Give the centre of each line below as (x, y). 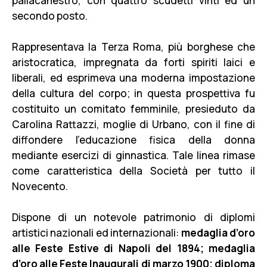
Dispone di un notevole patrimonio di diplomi (133, 217)
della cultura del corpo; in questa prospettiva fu (133, 93)
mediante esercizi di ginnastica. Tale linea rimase (133, 155)
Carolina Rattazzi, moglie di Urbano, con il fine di (133, 124)
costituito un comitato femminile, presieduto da (133, 109)
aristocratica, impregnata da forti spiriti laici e (133, 62)
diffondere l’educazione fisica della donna (133, 140)
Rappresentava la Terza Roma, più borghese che (133, 47)
